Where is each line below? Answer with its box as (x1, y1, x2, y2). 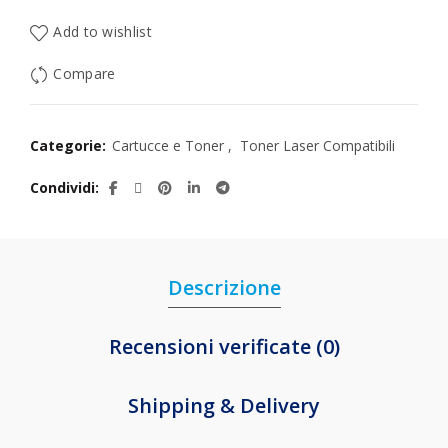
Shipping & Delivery (128, 392, 320, 419)
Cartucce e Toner (112, 136, 224, 155)
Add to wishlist (53, 22, 152, 42)
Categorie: (30, 136, 110, 155)
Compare (53, 64, 116, 84)
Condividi (30, 178, 95, 197)
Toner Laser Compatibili (240, 136, 395, 155)
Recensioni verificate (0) (108, 333, 340, 360)
